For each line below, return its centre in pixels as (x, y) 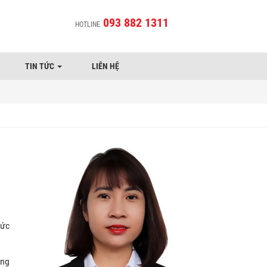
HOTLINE (88, 24)
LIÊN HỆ (105, 66)
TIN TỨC (41, 66)
